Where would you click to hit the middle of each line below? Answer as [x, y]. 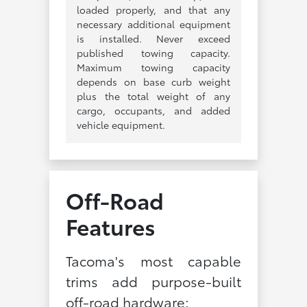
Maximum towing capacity [153, 67]
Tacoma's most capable [153, 260]
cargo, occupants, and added [153, 110]
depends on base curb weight [153, 81]
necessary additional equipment [153, 24]
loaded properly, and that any [153, 9]
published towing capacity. [153, 52]
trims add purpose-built [153, 281]
